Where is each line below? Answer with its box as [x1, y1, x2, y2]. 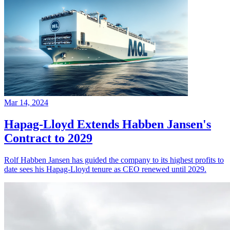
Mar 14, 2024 [4, 98, 48, 107]
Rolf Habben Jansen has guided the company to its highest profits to [4, 155, 224, 164]
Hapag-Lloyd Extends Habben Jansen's [4, 117, 211, 131]
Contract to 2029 [4, 131, 92, 145]
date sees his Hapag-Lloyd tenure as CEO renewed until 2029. [4, 164, 206, 174]
